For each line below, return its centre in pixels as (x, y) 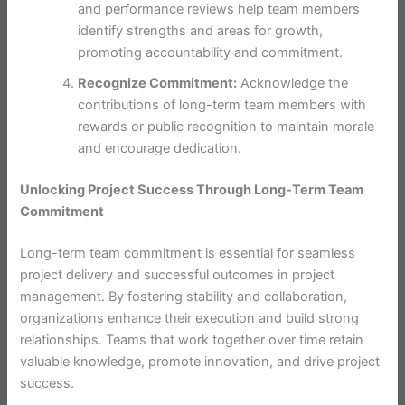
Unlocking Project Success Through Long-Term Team (192, 189)
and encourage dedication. (160, 149)
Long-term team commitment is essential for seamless (188, 253)
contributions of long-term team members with (222, 105)
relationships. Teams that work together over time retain (192, 339)
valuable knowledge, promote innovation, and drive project (200, 361)
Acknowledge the (293, 84)
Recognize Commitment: (158, 84)
